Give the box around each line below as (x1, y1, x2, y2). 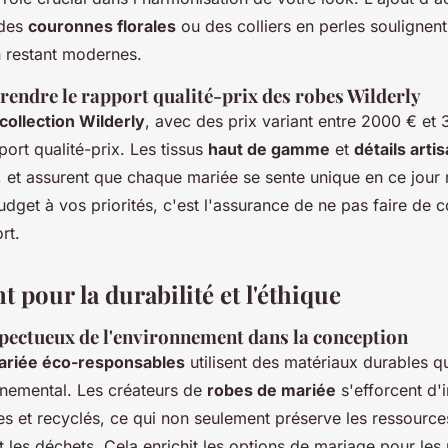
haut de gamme (208, 139, 330, 160)
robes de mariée (207, 380, 336, 401)
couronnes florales (28, 16, 176, 37)
